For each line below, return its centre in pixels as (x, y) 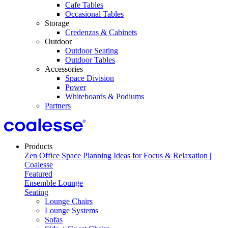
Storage (57, 23)
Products (38, 146)
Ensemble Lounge (54, 183)
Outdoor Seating (92, 51)
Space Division (90, 78)
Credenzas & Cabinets (101, 32)
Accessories (64, 69)
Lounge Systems (72, 210)
